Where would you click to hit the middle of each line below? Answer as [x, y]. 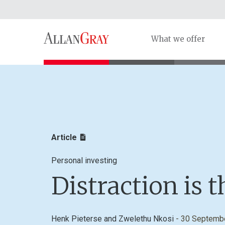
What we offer [178, 39]
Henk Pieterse [77, 218]
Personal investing [84, 160]
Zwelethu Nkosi [146, 218]
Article [64, 137]
